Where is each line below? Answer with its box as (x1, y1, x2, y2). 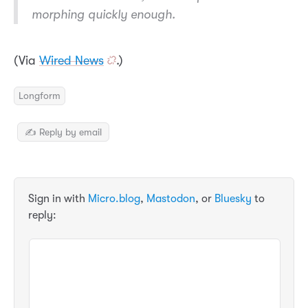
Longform (19, 90, 60, 102)
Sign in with (28, 192, 88, 205)
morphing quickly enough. (32, 8, 175, 22)
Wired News (39, 54, 104, 68)
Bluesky (214, 192, 252, 205)
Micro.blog (88, 192, 140, 205)
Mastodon (146, 192, 195, 205)
